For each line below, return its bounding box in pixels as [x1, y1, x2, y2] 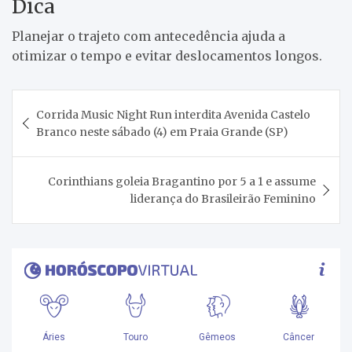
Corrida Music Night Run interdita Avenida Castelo [36, 107, 310, 122]
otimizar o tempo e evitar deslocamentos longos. [12, 47, 322, 64]
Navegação [11, 88, 116, 114]
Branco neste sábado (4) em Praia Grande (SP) [36, 124, 288, 139]
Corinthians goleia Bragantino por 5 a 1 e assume [48, 174, 316, 189]
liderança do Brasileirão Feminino [130, 191, 316, 206]
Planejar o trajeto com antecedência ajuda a [12, 27, 285, 44]
